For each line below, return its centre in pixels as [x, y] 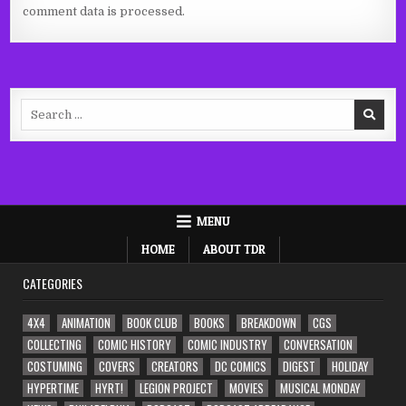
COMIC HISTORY [135, 344]
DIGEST [300, 366]
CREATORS [175, 366]
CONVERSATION [319, 344]
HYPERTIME [53, 387]
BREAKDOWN [269, 322]
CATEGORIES [53, 283]
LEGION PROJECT [177, 387]
